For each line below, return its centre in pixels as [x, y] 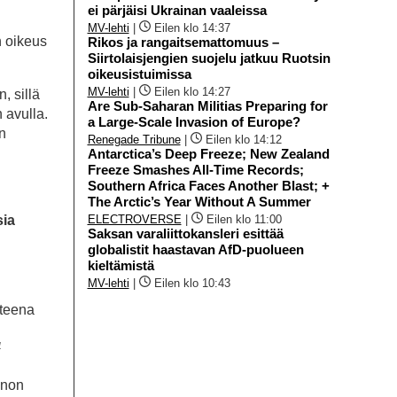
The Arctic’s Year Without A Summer [199, 201]
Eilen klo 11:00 [244, 219]
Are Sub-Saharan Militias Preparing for [207, 105]
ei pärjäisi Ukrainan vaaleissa [177, 10]
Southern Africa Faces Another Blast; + [208, 185]
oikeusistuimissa [139, 74]
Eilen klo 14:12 [243, 139]
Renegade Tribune [134, 139]
